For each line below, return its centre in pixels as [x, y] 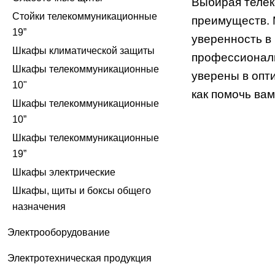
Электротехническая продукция [79, 258]
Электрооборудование [59, 232]
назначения [39, 206]
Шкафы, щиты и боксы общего [82, 190]
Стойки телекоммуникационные [85, 16]
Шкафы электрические [64, 172]
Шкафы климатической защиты [83, 50]
